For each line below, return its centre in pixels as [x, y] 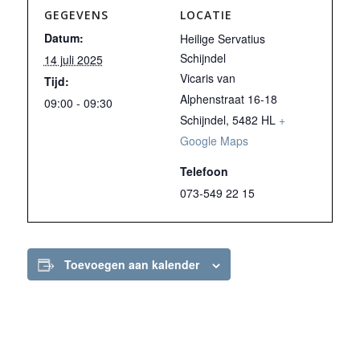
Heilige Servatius [223, 39]
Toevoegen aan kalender [131, 264]
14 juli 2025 [73, 59]
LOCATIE [206, 15]
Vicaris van [208, 78]
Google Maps [214, 141]
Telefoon [204, 171]
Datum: [63, 38]
